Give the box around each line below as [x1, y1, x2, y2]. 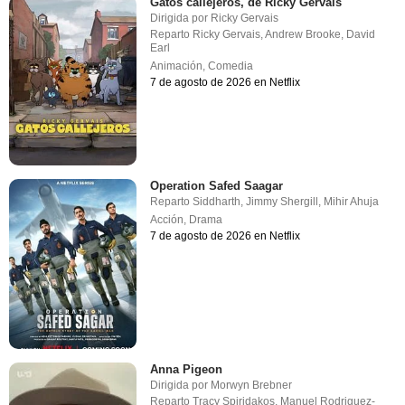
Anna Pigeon [150, 363, 223, 377]
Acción [150, 213, 184, 227]
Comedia [208, 59, 254, 72]
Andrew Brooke [265, 27, 342, 41]
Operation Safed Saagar [150, 179, 284, 193]
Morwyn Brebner [211, 379, 293, 392]
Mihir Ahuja [324, 195, 380, 209]
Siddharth [193, 195, 241, 209]
